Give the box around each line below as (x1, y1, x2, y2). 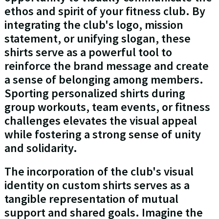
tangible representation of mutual (4, 191, 178, 207)
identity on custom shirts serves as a (4, 177, 190, 193)
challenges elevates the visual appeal (4, 113, 197, 129)
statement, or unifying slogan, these (4, 31, 191, 46)
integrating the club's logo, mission (4, 17, 183, 33)
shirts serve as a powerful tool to (4, 44, 172, 60)
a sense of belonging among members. (4, 72, 203, 88)
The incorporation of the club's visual (4, 164, 194, 179)
